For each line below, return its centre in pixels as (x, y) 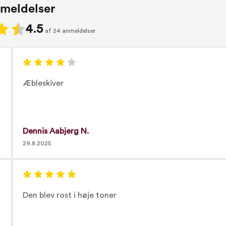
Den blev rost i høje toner (69, 195)
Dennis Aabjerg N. (55, 131)
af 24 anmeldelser (70, 31)
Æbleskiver (43, 83)
